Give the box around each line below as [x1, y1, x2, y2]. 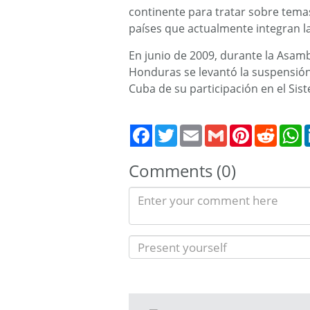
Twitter [177, 122, 210, 136]
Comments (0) [129, 158, 236, 182]
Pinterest [252, 122, 293, 136]
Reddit [277, 122, 307, 136]
